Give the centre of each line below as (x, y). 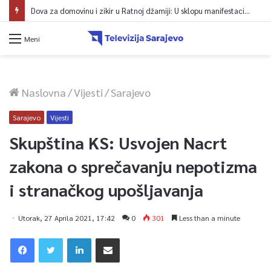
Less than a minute (209, 217)
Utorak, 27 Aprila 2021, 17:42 (67, 217)
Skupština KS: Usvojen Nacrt (118, 142)
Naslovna (43, 92)
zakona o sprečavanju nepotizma (133, 165)
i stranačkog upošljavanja (106, 189)
